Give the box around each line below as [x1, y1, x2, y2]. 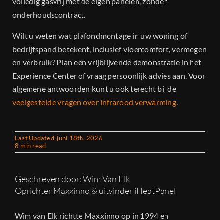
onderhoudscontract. [12, 10, 86, 20]
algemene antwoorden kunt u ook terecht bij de [12, 84, 176, 94]
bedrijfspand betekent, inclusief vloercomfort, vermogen [12, 44, 207, 54]
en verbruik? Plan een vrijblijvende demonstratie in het [12, 57, 202, 67]
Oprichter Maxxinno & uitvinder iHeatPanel [15, 185, 176, 196]
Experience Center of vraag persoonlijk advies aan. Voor [12, 71, 206, 81]
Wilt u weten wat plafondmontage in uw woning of [12, 31, 188, 41]
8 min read [15, 142, 46, 150]
